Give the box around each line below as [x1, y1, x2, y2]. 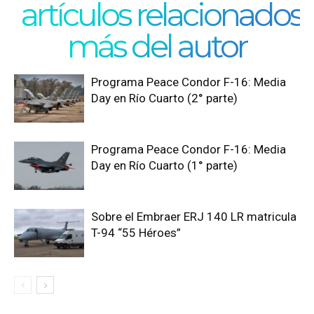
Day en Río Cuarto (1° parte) [91, 158, 238, 172]
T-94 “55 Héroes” [91, 226, 181, 240]
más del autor [67, 27, 247, 65]
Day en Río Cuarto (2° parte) [91, 91, 238, 105]
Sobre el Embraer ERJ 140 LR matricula [91, 210, 296, 224]
